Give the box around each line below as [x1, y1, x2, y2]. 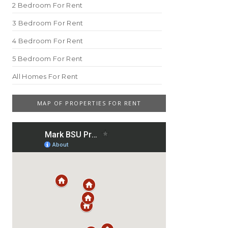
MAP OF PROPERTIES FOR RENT [37, 99, 141, 107]
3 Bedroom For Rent [12, 18, 83, 27]
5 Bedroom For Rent [12, 54, 83, 63]
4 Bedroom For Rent [12, 36, 83, 45]
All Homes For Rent [12, 72, 78, 80]
